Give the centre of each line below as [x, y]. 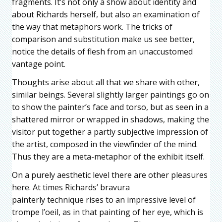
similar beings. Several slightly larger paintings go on [111, 94]
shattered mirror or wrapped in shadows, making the [111, 119]
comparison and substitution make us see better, [103, 39]
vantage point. [39, 64]
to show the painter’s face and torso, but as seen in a [110, 107]
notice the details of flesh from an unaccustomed [102, 51]
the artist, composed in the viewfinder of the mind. [105, 144]
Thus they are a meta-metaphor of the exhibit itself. [108, 156]
